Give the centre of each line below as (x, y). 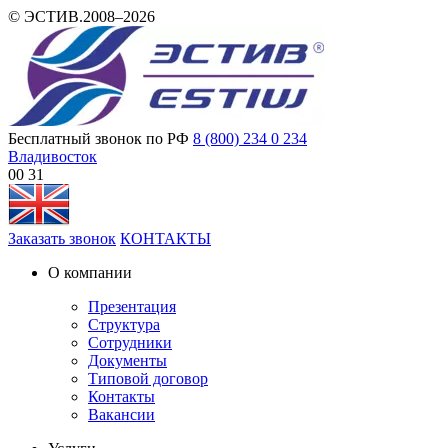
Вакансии (121, 414)
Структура (124, 324)
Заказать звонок (62, 238)
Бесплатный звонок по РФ (98, 138)
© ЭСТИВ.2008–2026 (81, 16)
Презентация (132, 306)
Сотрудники (130, 342)
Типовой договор (148, 378)
